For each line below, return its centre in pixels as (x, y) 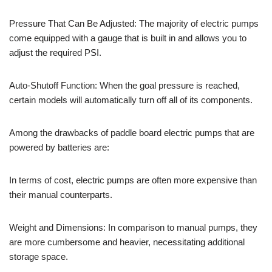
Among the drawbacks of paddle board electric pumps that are (132, 132)
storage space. (39, 256)
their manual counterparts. (61, 194)
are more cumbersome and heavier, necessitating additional (127, 242)
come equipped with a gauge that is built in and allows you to (128, 38)
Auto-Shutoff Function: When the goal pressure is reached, (124, 85)
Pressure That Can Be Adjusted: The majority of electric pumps (134, 23)
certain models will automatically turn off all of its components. (131, 100)
